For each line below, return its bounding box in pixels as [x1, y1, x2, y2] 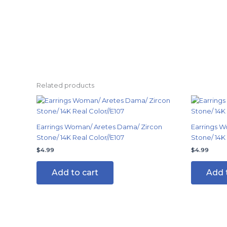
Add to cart [52, 167, 98, 177]
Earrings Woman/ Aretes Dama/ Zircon [36, 123, 162, 131]
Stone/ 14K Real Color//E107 [36, 133, 124, 142]
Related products [36, 81, 94, 89]
